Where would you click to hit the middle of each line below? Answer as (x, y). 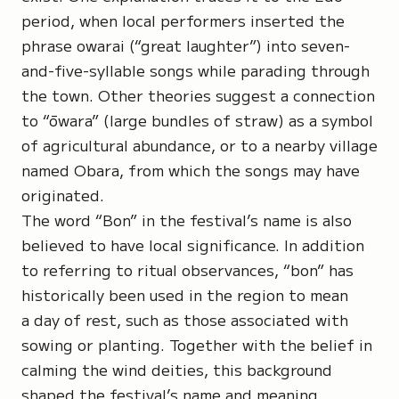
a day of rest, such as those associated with (185, 319)
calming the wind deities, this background (177, 369)
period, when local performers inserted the (183, 20)
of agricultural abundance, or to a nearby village (199, 145)
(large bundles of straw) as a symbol (236, 120)
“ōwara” (71, 120)
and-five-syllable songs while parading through (195, 70)
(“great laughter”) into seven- (237, 45)
